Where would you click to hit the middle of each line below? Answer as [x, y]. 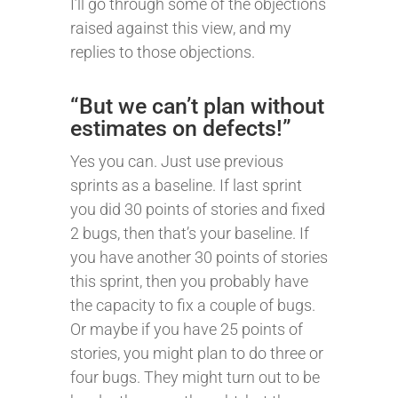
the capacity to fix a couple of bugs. [193, 305]
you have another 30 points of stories [199, 257]
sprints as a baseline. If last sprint [186, 185]
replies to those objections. [163, 52]
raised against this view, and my [181, 28]
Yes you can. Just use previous [177, 161]
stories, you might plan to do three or [197, 353]
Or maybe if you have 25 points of [187, 329]
